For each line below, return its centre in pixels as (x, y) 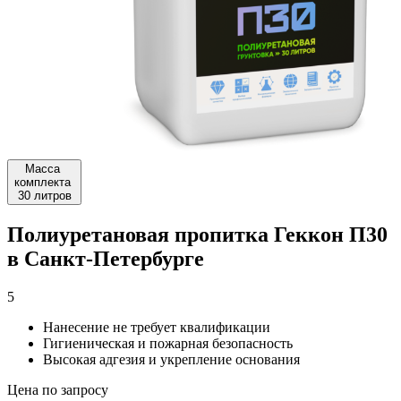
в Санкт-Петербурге (106, 258)
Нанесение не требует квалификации (157, 327)
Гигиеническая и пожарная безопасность (168, 343)
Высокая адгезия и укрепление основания (171, 359)
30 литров (44, 196)
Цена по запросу (58, 389)
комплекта (44, 182)
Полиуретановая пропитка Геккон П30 (197, 234)
